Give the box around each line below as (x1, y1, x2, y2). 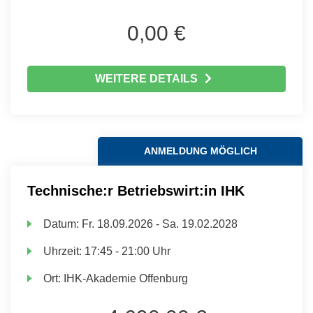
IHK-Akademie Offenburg (64, 272, 189, 284)
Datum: (43, 218, 82, 230)
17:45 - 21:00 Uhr (85, 245, 171, 257)
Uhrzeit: (43, 245, 85, 257)
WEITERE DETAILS (94, 73, 198, 85)
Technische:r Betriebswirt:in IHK (27, 183, 245, 198)
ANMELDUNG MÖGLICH (143, 145, 257, 156)
